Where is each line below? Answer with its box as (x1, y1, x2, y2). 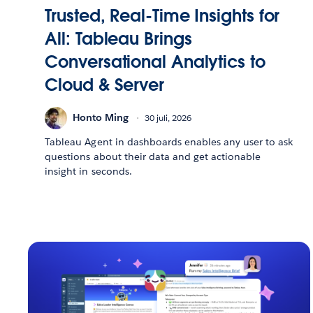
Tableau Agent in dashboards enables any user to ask (45, 135, 293, 148)
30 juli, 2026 (145, 112, 192, 124)
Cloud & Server (45, 73, 164, 96)
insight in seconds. (45, 164, 132, 177)
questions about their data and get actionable (45, 150, 261, 163)
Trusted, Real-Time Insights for (45, 4, 280, 27)
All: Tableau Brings (45, 27, 192, 50)
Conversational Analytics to (45, 50, 265, 73)
